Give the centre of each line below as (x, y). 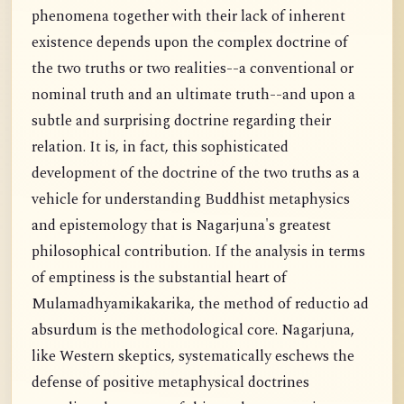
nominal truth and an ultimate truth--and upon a (193, 96)
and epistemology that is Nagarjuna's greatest (181, 226)
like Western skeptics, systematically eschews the (193, 357)
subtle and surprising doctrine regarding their (181, 122)
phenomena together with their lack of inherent (188, 17)
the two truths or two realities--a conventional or (193, 69)
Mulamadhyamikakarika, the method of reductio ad (200, 305)
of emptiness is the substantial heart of (159, 279)
